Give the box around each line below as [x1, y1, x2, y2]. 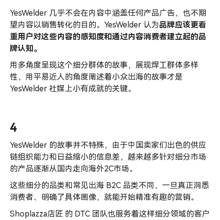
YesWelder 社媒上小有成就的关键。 [10, 83, 136, 93]
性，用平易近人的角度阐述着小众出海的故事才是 [10, 72, 183, 82]
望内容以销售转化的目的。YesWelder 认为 [10, 20, 159, 29]
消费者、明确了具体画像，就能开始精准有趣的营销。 [10, 192, 198, 202]
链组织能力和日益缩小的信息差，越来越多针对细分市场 [10, 152, 206, 162]
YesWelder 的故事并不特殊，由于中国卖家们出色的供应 [10, 140, 206, 150]
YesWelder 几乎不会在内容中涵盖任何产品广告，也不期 [10, 8, 206, 18]
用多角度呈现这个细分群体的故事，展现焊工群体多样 [10, 60, 198, 70]
